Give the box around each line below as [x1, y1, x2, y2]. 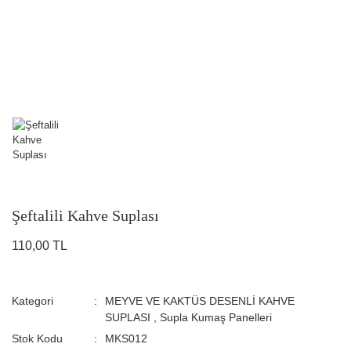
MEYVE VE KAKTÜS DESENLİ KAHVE [104, 295, 295, 307]
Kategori [12, 295, 53, 307]
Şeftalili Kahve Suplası [12, 207, 159, 224]
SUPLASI [104, 311, 150, 324]
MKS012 [104, 332, 147, 345]
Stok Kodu [12, 332, 63, 345]
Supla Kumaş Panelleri [159, 311, 272, 324]
